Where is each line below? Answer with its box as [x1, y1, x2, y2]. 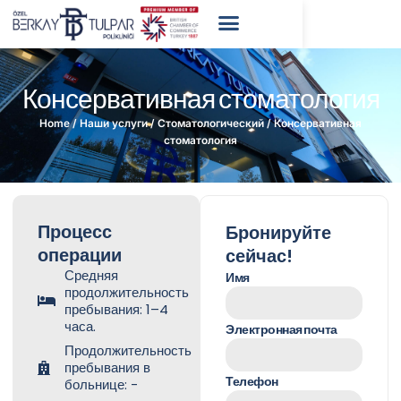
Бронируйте [226, 220, 332, 245]
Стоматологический [158, 116, 264, 130]
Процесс [38, 219, 112, 244]
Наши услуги [80, 116, 148, 130]
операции [38, 243, 122, 268]
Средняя [64, 266, 118, 285]
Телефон [226, 372, 278, 388]
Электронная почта [226, 320, 337, 337]
